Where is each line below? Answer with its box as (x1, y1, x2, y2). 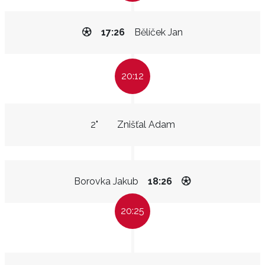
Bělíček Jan (134, 27, 183, 38)
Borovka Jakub (74, 176, 138, 187)
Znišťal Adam (117, 119, 175, 130)
